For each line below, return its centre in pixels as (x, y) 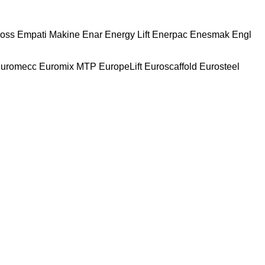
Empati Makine (49, 34)
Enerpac (170, 34)
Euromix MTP (68, 66)
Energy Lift (127, 34)
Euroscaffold (171, 66)
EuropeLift (120, 66)
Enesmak (210, 34)
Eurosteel (219, 66)
